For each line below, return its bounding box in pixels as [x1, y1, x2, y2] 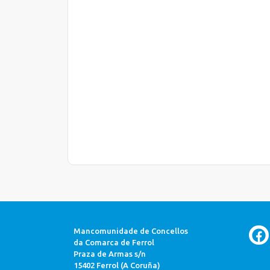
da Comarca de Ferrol [74, 238, 154, 246]
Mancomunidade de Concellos [74, 227, 188, 235]
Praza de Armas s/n [74, 250, 146, 258]
